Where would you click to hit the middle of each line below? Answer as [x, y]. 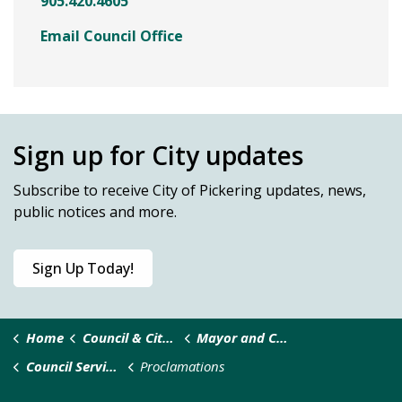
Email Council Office [112, 36]
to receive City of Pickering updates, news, [223, 190]
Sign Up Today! [83, 268]
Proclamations [182, 366]
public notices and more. [95, 212]
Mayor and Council [236, 337]
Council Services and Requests [66, 366]
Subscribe [47, 190]
